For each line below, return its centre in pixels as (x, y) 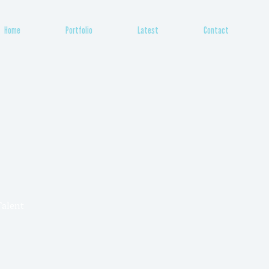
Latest (148, 30)
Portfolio (79, 30)
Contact (216, 30)
